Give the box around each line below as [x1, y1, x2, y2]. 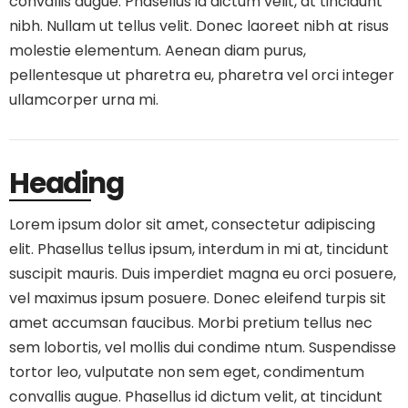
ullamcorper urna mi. [9, 89, 158, 110]
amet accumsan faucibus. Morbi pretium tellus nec [9, 312, 372, 333]
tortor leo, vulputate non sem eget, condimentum [9, 362, 364, 382]
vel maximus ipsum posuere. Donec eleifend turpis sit [9, 288, 386, 309]
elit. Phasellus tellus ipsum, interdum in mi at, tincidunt [9, 239, 389, 260]
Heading [9, 163, 124, 203]
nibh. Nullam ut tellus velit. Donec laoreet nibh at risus [9, 15, 389, 36]
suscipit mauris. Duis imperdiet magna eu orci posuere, [9, 263, 396, 284]
